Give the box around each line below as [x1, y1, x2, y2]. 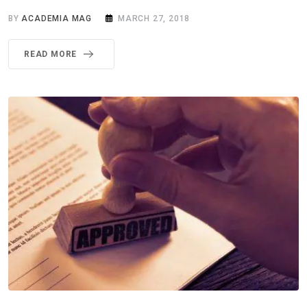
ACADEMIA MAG [21, 13, 93, 23]
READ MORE [24, 49, 77, 59]
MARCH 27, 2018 [118, 13, 191, 23]
